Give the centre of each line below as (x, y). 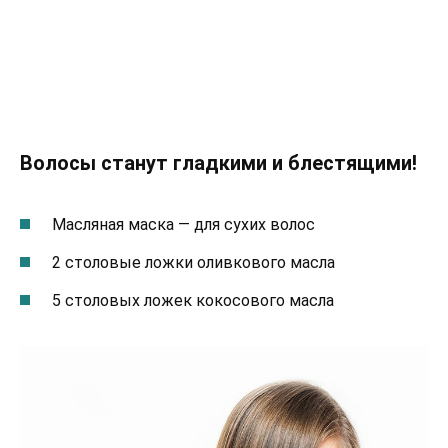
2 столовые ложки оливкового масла (193, 263)
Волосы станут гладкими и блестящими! (218, 162)
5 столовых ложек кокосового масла (193, 301)
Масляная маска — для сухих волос (183, 224)
